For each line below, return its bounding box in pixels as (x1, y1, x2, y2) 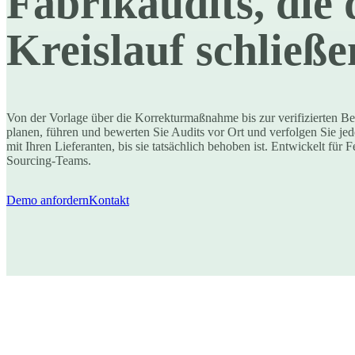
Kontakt (89, 193, 129, 208)
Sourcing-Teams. (6, 154, 91, 168)
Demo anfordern (6, 193, 89, 208)
